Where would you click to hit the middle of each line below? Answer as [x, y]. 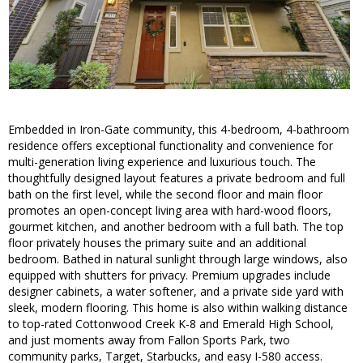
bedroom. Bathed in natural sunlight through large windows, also [178, 259]
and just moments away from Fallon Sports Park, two [149, 340]
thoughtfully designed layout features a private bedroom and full [177, 178]
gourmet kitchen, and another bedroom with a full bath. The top [176, 227]
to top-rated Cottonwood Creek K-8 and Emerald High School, [171, 324]
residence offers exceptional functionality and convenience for [171, 146]
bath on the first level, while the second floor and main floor [165, 194]
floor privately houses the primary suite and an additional [157, 243]
